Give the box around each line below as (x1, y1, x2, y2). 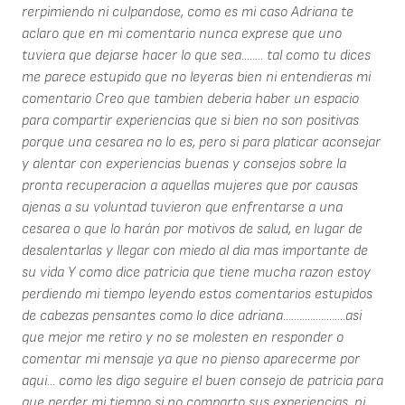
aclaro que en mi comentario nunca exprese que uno (22, 25, 342, 43)
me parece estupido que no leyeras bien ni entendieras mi (22, 69, 371, 87)
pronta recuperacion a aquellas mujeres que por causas (22, 177, 358, 195)
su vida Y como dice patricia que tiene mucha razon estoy (22, 264, 371, 282)
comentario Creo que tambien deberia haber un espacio (22, 90, 359, 108)
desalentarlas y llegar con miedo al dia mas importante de (22, 242, 368, 260)
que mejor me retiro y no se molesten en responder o (22, 329, 344, 347)
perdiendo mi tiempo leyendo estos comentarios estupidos (22, 286, 372, 304)
